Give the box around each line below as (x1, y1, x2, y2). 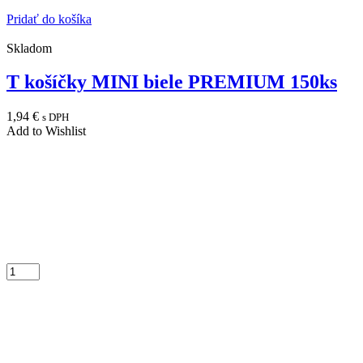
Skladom (6, 41, 52, 55)
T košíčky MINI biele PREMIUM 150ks (6, 71, 337, 93)
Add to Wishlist (6, 124, 86, 139)
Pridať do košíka (6, 11, 92, 26)
